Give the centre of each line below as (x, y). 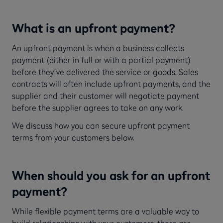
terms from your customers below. (73, 137)
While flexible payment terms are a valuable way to (106, 211)
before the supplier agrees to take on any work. (98, 107)
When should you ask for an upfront (111, 175)
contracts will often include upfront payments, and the (111, 83)
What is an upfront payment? (94, 28)
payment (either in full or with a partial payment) (101, 59)
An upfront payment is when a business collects (98, 48)
